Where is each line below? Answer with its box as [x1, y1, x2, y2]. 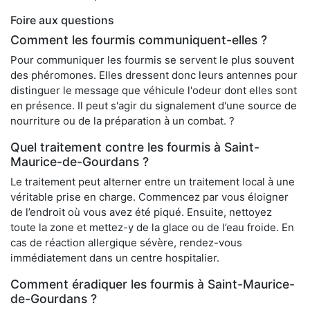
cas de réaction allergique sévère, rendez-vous [10, 236, 242, 250]
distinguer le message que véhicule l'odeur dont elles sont [10, 84, 297, 98]
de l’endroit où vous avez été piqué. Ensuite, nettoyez [10, 206, 272, 219]
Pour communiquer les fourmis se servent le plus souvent [10, 53, 294, 67]
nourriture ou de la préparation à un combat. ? [10, 114, 235, 128]
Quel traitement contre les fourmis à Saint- [10, 140, 259, 155]
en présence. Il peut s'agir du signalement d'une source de [10, 99, 297, 113]
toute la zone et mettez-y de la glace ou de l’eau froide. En [10, 221, 294, 235]
